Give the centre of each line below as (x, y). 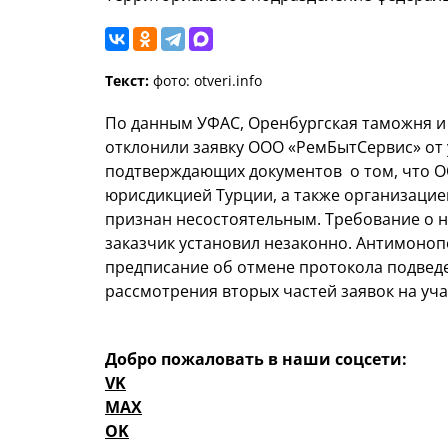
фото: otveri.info (205, 81)
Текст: (127, 81)
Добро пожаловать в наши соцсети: (256, 359)
